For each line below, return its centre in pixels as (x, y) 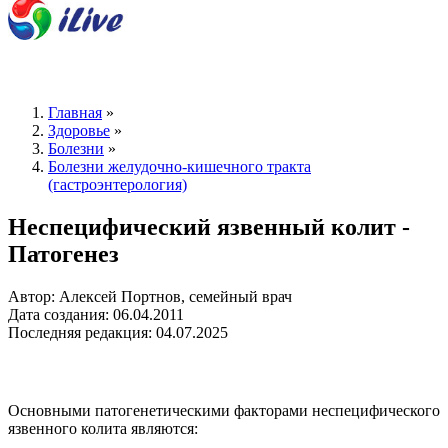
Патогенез (63, 254)
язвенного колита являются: (103, 429)
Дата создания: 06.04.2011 (96, 315)
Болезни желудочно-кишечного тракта (179, 167)
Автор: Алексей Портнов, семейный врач (150, 297)
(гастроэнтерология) (117, 185)
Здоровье (79, 131)
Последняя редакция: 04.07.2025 (118, 333)
